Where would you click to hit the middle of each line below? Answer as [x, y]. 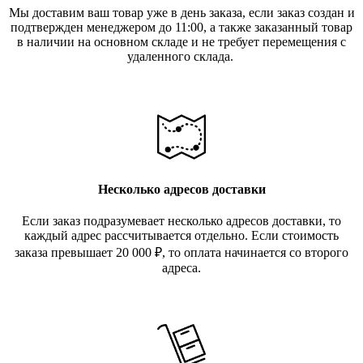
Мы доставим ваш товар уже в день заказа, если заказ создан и [181, 12]
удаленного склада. [181, 56]
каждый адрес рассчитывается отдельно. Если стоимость [181, 235]
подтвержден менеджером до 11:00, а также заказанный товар [181, 27]
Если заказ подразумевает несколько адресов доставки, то [181, 220]
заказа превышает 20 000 [85, 252]
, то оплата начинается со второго [255, 252]
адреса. [181, 267]
